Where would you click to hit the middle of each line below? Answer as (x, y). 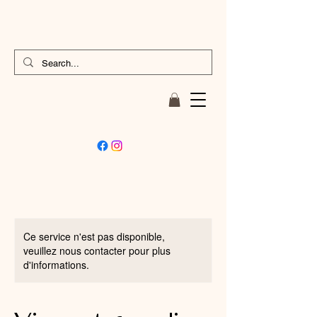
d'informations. (56, 265)
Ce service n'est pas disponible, (94, 237)
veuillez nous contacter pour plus (97, 251)
